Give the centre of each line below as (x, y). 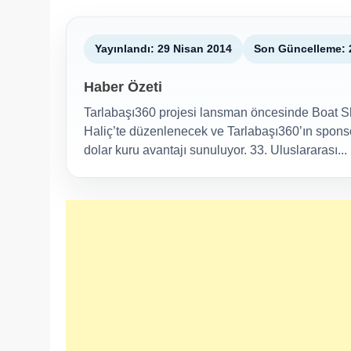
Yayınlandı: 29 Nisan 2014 (163, 48)
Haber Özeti (123, 86)
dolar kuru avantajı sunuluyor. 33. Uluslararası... (215, 150)
